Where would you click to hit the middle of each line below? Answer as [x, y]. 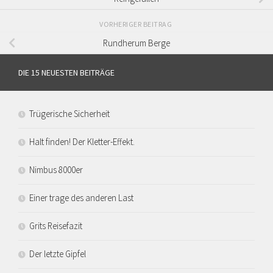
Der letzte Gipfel [58, 254]
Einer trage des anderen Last [81, 198]
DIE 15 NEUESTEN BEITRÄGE [66, 73]
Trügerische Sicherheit [69, 114]
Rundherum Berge [136, 43]
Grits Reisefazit [56, 226]
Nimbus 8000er [56, 170]
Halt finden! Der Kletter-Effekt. [82, 142]
